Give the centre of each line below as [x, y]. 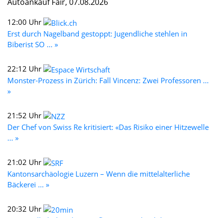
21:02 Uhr [25, 162]
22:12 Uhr [25, 68]
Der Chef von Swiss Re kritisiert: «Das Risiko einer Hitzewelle [108, 127]
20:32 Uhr [25, 209]
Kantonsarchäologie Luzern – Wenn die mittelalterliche [99, 173]
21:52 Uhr [25, 115]
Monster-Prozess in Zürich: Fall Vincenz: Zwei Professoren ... [108, 80]
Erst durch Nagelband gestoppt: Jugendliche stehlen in [97, 33]
